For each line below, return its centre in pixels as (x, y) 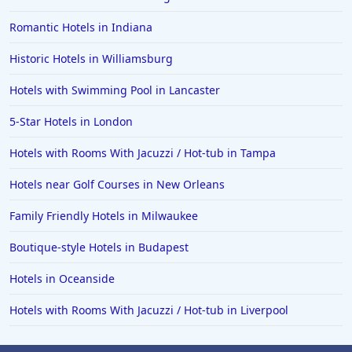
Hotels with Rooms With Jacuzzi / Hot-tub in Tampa (143, 153)
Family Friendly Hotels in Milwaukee (104, 216)
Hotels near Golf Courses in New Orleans (117, 185)
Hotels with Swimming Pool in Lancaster (115, 90)
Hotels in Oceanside (62, 279)
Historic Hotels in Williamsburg (91, 59)
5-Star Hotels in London (71, 122)
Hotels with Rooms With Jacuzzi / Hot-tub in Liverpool (149, 310)
